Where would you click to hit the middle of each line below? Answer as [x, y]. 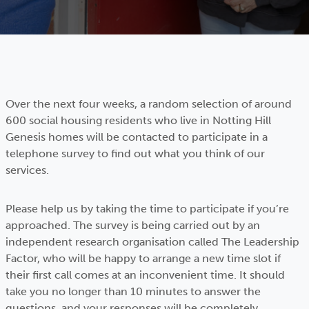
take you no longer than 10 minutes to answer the [133, 291]
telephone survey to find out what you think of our [135, 153]
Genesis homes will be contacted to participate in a [137, 137]
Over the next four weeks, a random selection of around [149, 104]
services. [27, 170]
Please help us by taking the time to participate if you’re [147, 209]
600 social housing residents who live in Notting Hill [138, 120]
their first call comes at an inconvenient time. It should [145, 275]
